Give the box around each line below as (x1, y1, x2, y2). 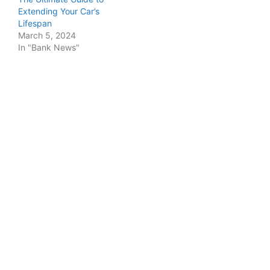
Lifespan (18, 17, 52, 28)
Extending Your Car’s (18, 5, 99, 16)
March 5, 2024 (18, 30, 76, 40)
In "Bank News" (18, 42, 80, 52)
